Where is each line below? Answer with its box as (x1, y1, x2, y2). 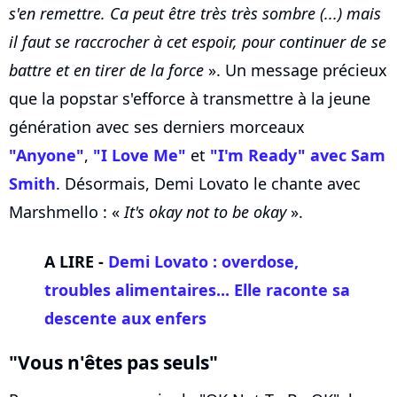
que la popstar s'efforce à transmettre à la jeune (9, 88, 370, 110)
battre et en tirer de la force (9, 59, 204, 82)
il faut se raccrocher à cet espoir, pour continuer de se (9, 31, 386, 53)
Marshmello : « (9, 201, 124, 223)
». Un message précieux (204, 59, 387, 82)
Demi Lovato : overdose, (108, 251, 299, 273)
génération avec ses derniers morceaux (9, 116, 305, 138)
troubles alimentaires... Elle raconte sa (44, 279, 350, 301)
